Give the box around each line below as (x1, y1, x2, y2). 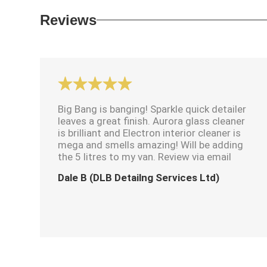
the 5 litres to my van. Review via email (58, 150, 232, 163)
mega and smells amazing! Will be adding (58, 138, 244, 151)
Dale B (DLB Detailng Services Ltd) (58, 171, 220, 184)
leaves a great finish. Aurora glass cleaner (58, 114, 246, 127)
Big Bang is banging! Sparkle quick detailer (58, 103, 247, 115)
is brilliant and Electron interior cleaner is (58, 126, 241, 139)
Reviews (40, 11, 97, 28)
